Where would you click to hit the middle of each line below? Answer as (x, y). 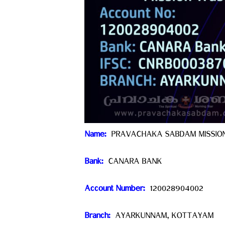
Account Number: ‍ (116, 191)
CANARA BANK (134, 164)
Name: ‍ (96, 137)
